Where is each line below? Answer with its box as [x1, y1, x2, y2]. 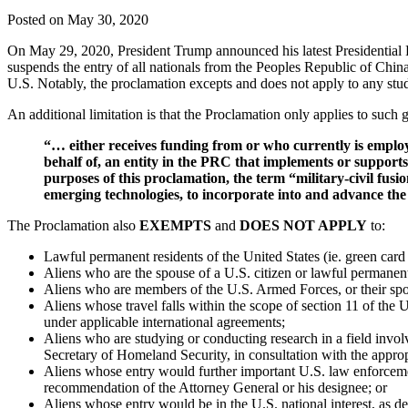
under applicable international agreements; [44, 314, 285, 331]
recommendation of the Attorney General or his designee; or [44, 380, 387, 396]
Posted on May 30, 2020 [7, 12, 148, 28]
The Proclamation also [7, 218, 139, 234]
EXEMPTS [139, 218, 211, 234]
